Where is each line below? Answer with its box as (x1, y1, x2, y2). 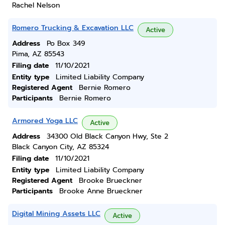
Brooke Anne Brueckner (59, 186, 143, 196)
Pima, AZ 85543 (12, 49, 64, 59)
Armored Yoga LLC (12, 116, 78, 126)
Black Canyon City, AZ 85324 (12, 142, 109, 152)
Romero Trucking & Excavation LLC (12, 23, 134, 33)
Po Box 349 (47, 38, 85, 49)
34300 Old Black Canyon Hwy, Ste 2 (47, 131, 168, 142)
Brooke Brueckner (79, 175, 142, 186)
